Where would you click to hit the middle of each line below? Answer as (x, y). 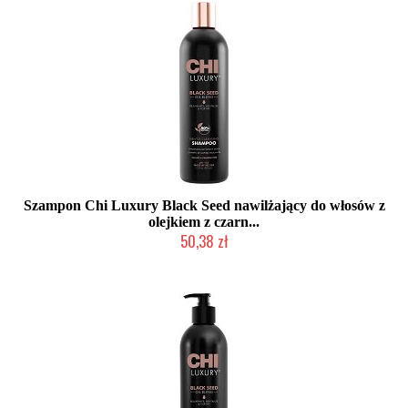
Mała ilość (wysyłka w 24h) (204, 259)
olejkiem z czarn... (204, 222)
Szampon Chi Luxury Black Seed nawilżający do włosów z (204, 205)
